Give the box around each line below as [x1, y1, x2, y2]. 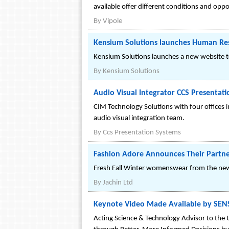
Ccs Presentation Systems [103, 129, 181, 136]
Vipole [103, 17, 122, 25]
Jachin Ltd [103, 179, 133, 187]
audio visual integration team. [94, 114, 185, 122]
